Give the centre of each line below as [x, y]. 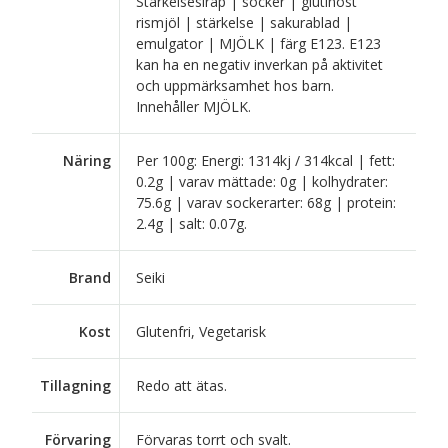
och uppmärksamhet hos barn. [235, 85]
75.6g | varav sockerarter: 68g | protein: [266, 202]
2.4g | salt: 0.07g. [191, 223]
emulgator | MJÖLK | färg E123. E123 [258, 43]
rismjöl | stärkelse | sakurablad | [244, 22]
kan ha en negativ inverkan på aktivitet [259, 64]
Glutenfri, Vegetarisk [201, 331]
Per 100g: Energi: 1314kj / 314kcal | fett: [265, 160]
